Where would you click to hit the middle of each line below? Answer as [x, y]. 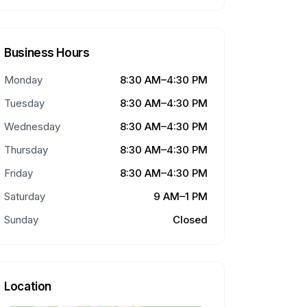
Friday [19, 173]
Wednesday [33, 126]
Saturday [25, 196]
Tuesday [25, 103]
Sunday [22, 220]
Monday [24, 80]
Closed [190, 220]
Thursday [26, 150]
